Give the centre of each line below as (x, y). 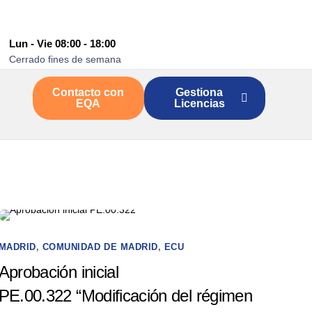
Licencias (199, 103)
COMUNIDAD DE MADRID (100, 247)
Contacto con (88, 92)
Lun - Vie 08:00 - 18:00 (62, 43)
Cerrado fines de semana (65, 59)
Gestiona (200, 92)
